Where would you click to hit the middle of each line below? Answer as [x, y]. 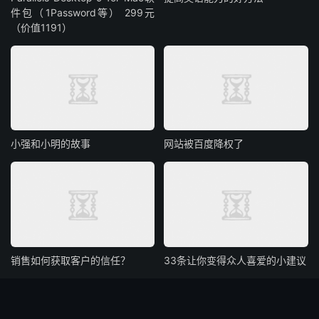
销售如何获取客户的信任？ [70, 260]
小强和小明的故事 [51, 144]
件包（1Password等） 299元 [83, 12]
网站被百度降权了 [204, 144]
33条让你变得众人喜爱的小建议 [235, 260]
